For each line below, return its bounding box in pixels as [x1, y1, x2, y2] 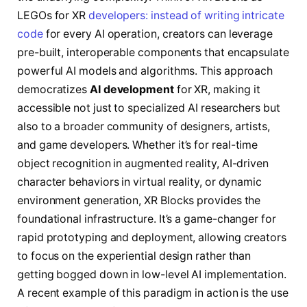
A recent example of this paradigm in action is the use [17, 286, 288, 299]
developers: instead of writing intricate [88, 8, 284, 22]
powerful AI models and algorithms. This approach [17, 64, 273, 77]
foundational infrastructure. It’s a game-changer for [17, 212, 276, 225]
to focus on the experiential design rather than [17, 249, 251, 262]
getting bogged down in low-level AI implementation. [17, 267, 286, 281]
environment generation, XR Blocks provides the [17, 193, 261, 207]
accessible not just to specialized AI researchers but [17, 101, 280, 114]
